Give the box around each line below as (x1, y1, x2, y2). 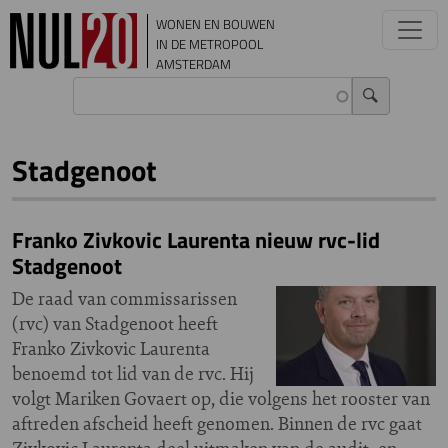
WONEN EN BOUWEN (156, 14, 275, 34)
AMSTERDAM (156, 54, 231, 74)
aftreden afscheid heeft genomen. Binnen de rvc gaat (12, 411, 422, 436)
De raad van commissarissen (12, 286, 237, 311)
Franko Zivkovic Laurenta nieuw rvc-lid (12, 223, 380, 257)
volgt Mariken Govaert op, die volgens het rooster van (12, 386, 430, 411)
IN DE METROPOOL (156, 34, 263, 54)
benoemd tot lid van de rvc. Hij (12, 361, 254, 386)
